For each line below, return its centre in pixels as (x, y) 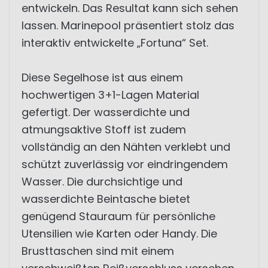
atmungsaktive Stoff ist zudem (104, 130)
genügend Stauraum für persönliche (118, 216)
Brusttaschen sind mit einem (98, 251)
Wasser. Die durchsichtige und (102, 182)
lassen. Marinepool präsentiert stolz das (128, 25)
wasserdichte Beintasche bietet (106, 199)
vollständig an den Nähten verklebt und (126, 147)
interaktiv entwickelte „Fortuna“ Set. (115, 43)
